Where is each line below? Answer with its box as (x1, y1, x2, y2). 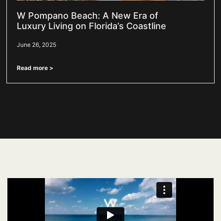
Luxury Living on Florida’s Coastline (17, 20, 167, 31)
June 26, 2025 (17, 40, 57, 48)
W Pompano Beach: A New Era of (17, 10, 159, 21)
